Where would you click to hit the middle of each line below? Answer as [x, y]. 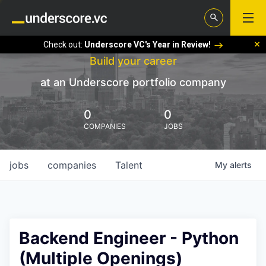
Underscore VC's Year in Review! [147, 44]
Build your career [133, 61]
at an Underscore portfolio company [133, 82]
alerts [241, 165]
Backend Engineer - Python [129, 238]
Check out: [64, 44]
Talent [129, 165]
